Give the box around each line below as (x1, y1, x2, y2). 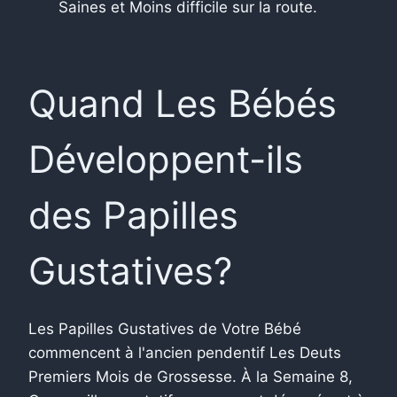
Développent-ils (28, 136, 303, 182)
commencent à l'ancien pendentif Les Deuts (28, 343, 341, 362)
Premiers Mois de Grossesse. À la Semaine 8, (28, 367, 353, 385)
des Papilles (28, 191, 238, 237)
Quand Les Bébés (28, 80, 337, 126)
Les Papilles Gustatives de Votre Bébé (28, 319, 301, 338)
